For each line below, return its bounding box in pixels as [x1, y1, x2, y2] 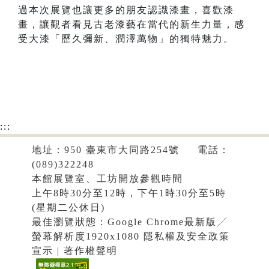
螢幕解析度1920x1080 [31, 231, 144, 242]
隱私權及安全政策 [143, 231, 230, 242]
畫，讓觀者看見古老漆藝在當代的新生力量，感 [18, 19, 245, 30]
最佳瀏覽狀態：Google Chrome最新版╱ [31, 217, 228, 228]
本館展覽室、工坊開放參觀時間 [31, 174, 183, 184]
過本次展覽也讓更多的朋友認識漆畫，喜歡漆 [18, 5, 234, 16]
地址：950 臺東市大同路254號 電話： [31, 145, 230, 156]
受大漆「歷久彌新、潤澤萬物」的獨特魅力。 [18, 34, 234, 44]
